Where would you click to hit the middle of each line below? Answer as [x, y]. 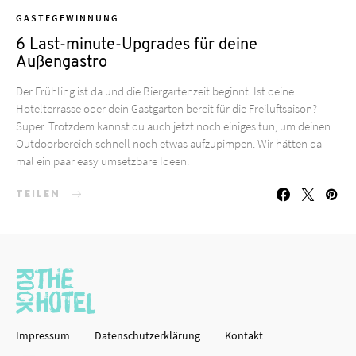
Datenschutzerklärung [147, 335]
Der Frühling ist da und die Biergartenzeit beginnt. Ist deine [155, 91]
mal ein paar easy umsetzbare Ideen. [103, 161]
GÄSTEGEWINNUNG [68, 18]
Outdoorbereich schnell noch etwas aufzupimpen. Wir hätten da [169, 144]
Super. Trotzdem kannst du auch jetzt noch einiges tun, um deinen [173, 126]
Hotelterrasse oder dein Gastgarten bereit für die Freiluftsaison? [166, 109]
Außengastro [62, 63]
